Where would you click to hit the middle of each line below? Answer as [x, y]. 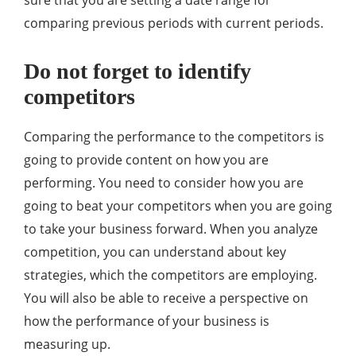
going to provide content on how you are [146, 160]
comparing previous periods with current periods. [174, 23]
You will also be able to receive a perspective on [166, 298]
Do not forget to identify [137, 72]
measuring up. [67, 344]
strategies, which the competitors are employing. [170, 275]
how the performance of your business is [147, 321]
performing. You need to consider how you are [164, 183]
